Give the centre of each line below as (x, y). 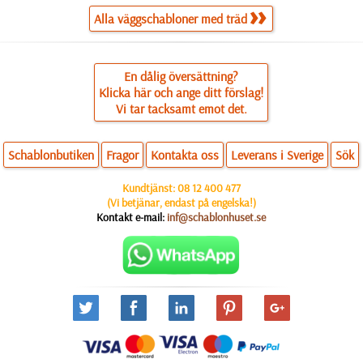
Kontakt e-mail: (132, 217)
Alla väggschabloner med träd (171, 19)
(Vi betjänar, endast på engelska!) (181, 203)
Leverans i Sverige (278, 155)
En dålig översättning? (181, 76)
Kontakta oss (185, 155)
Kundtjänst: (149, 188)
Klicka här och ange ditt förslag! (181, 92)
